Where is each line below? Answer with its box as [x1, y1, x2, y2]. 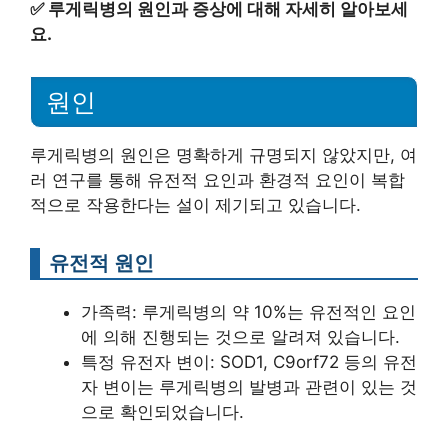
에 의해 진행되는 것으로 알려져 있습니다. [81, 327, 400, 347]
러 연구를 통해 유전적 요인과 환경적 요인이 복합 [30, 170, 405, 190]
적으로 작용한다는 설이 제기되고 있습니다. [30, 195, 361, 215]
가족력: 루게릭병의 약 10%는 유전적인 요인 [81, 302, 416, 322]
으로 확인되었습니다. [81, 402, 244, 422]
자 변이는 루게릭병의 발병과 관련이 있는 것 [81, 377, 417, 397]
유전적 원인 [49, 250, 154, 275]
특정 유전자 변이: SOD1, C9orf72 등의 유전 [81, 352, 417, 372]
